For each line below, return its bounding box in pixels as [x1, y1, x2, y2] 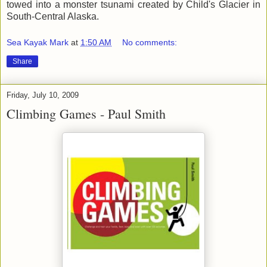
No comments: [122, 37, 178, 47]
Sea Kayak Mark [7, 37, 69, 47]
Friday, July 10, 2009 [7, 90, 79, 100]
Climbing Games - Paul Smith [7, 104, 166, 122]
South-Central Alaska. [7, 11, 99, 22]
